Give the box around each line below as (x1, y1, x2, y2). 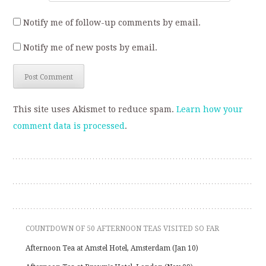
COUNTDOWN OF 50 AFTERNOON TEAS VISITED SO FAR (26, 224, 220, 233)
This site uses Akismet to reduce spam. (13, 104, 177, 114)
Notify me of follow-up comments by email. (23, 18, 201, 28)
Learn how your (176, 104, 243, 114)
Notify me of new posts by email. (23, 43, 158, 53)
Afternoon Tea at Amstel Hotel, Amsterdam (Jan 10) (26, 243, 199, 252)
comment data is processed (13, 121, 125, 131)
